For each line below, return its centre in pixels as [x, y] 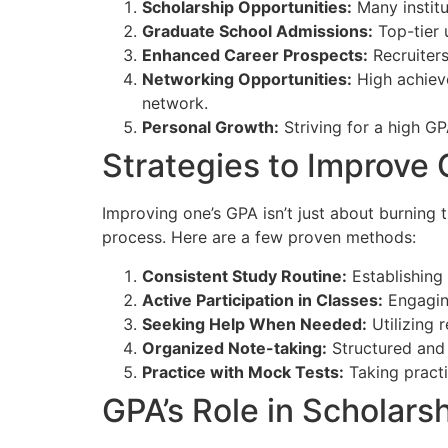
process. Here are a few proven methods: [259, 237]
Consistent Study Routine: [244, 275]
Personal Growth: [210, 127]
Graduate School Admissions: [257, 31]
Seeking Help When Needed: [254, 323]
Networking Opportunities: [247, 79]
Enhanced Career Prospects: [255, 55]
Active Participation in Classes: [262, 299]
